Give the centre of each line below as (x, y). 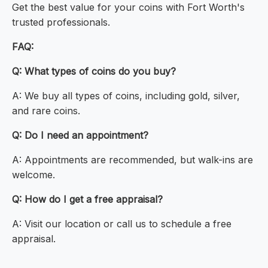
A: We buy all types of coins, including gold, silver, (126, 96)
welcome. (33, 175)
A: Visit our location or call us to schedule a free (122, 224)
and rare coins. (46, 111)
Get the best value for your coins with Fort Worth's (128, 7)
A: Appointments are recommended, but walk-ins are (133, 160)
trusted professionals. (61, 22)
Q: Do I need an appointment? (80, 135)
